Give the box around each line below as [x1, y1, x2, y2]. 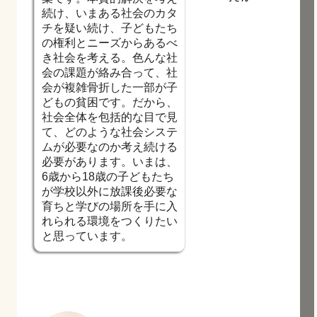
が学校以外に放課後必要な [42, 185, 178, 197]
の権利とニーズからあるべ [42, 36, 178, 49]
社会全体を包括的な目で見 [42, 110, 178, 123]
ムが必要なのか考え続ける [42, 140, 178, 153]
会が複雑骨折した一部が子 [42, 81, 178, 93]
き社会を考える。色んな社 [42, 51, 178, 64]
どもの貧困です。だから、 [42, 96, 178, 108]
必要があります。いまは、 [42, 155, 178, 168]
